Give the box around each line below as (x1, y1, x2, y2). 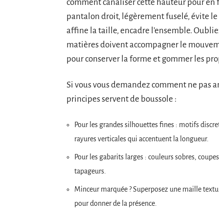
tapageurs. (74, 167, 106, 175)
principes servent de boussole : (66, 94, 176, 104)
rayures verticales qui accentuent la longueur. (74, 135, 209, 143)
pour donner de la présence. (74, 199, 157, 207)
